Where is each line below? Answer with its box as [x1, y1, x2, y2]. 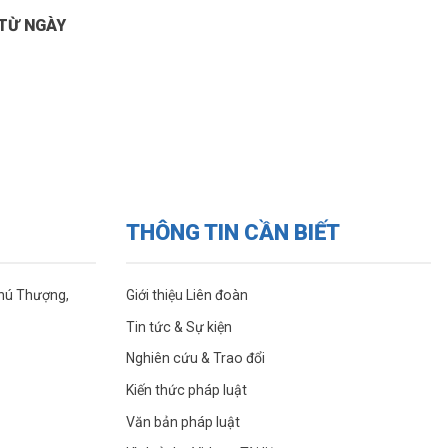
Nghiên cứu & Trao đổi [125, 350, 265, 367]
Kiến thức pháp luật [125, 382, 247, 398]
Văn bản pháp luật [125, 413, 240, 430]
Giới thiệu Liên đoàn [125, 287, 248, 304]
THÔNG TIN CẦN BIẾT [125, 220, 340, 246]
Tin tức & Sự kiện [125, 318, 232, 335]
